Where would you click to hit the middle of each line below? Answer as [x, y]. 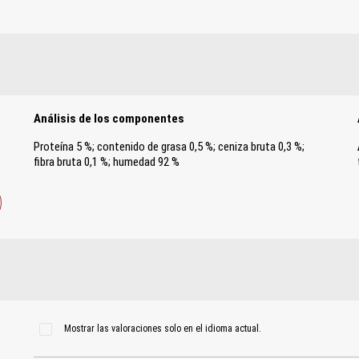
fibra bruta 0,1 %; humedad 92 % [107, 162]
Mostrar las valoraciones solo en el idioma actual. [162, 329]
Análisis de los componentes [109, 119]
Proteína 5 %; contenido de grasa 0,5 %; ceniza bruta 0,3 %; [169, 147]
